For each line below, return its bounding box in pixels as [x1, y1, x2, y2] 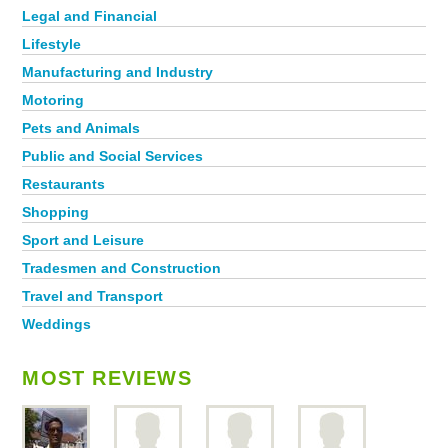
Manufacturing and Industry [22, 64, 214, 80]
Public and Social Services [22, 148, 204, 164]
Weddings [22, 316, 92, 332]
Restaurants [22, 176, 106, 192]
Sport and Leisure [22, 232, 145, 248]
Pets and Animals [22, 120, 141, 136]
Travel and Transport [22, 288, 164, 304]
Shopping [22, 204, 90, 220]
